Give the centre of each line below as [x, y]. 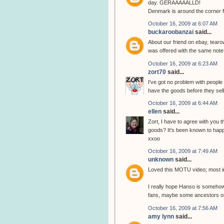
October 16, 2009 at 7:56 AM [183, 208]
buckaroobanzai [171, 32]
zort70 [157, 72]
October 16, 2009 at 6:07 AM [183, 24]
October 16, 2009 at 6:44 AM [183, 103]
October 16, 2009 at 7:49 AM [183, 151]
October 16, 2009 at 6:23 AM [183, 63]
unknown [161, 160]
